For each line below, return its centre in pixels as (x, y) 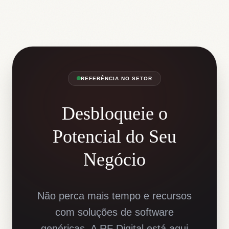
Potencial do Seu (114, 136)
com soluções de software (114, 212)
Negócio (114, 159)
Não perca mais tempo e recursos (114, 196)
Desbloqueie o (114, 113)
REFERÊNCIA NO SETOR (117, 78)
